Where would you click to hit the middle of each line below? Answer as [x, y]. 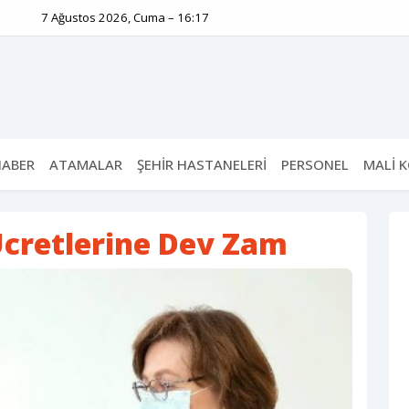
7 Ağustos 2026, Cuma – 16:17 [125, 17]
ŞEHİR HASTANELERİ [202, 165]
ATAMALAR [86, 165]
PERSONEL [315, 165]
